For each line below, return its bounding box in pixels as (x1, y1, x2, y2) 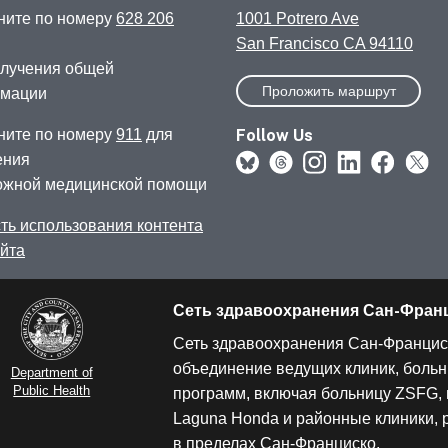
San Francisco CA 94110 (236, 35, 413, 53)
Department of (10, 365, 93, 381)
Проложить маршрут (261, 83, 396, 100)
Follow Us (236, 125, 313, 145)
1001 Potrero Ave (236, 10, 359, 28)
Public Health (13, 383, 91, 399)
